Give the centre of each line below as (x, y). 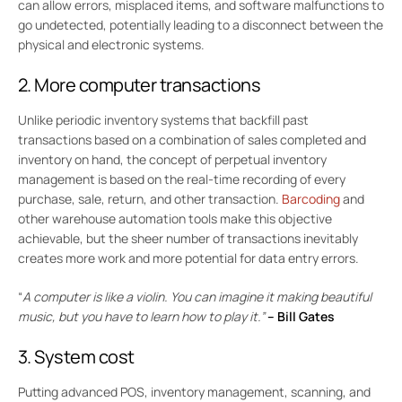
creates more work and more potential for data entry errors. (188, 258)
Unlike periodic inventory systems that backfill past (163, 119)
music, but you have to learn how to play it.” (143, 316)
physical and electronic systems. (114, 44)
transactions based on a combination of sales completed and (192, 139)
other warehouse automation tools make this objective (175, 218)
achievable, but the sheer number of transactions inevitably (188, 238)
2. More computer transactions (143, 84)
